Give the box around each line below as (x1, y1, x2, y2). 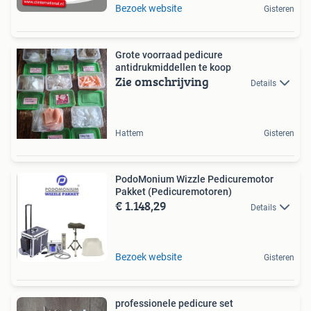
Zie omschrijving (115, 72, 209, 91)
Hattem (115, 128, 144, 138)
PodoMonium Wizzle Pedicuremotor (115, 173, 274, 185)
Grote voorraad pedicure (115, 49, 223, 60)
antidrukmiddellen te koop (115, 61, 231, 73)
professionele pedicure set (115, 297, 233, 309)
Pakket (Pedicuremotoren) (115, 185, 232, 197)
